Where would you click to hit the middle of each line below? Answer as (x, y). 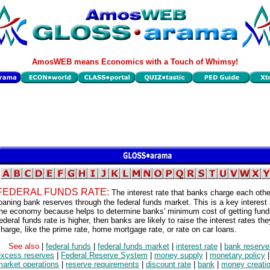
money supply (179, 256)
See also (25, 246)
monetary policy (237, 256)
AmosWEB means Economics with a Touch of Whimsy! (135, 62)
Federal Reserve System (104, 256)
